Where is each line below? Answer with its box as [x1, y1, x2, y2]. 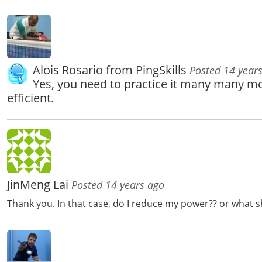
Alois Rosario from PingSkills [33, 62, 189, 78]
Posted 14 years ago [71, 178, 164, 192]
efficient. [7, 90, 54, 106]
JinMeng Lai [7, 177, 71, 193]
